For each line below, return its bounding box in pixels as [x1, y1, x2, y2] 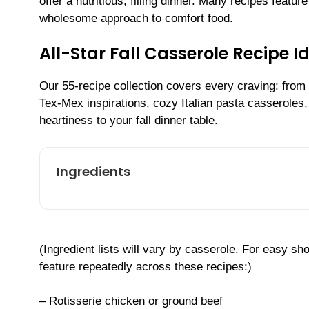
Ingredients [57, 162, 130, 180]
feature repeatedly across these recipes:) [39, 259, 252, 273]
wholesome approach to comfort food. [39, 11, 233, 25]
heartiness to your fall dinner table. [39, 114, 218, 128]
